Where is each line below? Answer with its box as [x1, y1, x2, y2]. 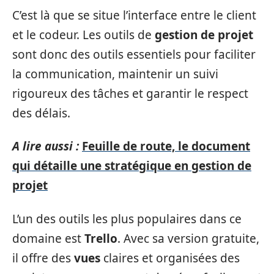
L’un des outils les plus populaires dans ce [12, 210, 242, 227]
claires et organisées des [100, 250, 240, 266]
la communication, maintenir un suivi [12, 65, 218, 82]
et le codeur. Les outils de [12, 26, 155, 43]
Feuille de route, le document [82, 138, 250, 154]
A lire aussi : [12, 138, 79, 154]
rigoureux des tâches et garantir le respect [12, 85, 248, 102]
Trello [84, 230, 117, 246]
